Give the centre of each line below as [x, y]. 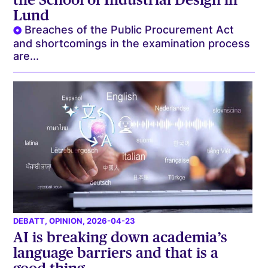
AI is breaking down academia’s [121, 237]
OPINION [66, 221]
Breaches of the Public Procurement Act [130, 29]
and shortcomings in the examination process [132, 43]
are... [26, 56]
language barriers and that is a [116, 252]
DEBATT [29, 221]
